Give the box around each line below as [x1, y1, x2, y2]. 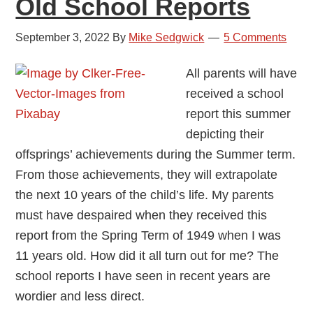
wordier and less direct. [15, 289, 145, 304]
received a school [186, 87, 284, 101]
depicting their [186, 127, 265, 142]
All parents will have [186, 66, 298, 81]
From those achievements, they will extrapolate [15, 168, 278, 182]
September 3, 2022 [15, 31, 110, 44]
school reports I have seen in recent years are [15, 269, 271, 284]
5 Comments [224, 31, 287, 44]
